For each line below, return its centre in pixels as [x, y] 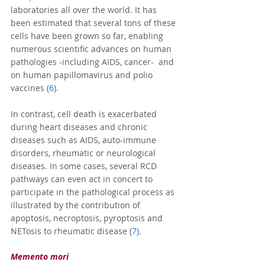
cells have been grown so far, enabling [88, 36]
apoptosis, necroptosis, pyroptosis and [88, 218]
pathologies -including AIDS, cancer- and [93, 62]
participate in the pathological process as [94, 192]
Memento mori [40, 257]
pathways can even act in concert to [83, 179]
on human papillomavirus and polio [83, 75]
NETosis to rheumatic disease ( [71, 231]
